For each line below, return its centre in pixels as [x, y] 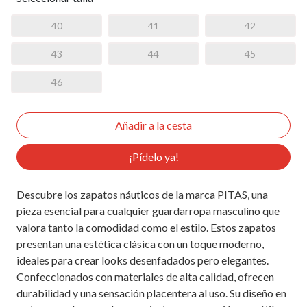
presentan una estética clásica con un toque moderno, [140, 243]
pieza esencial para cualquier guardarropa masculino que [148, 210]
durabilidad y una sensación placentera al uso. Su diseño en [151, 293]
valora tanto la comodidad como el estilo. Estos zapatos [146, 227]
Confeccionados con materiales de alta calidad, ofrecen [145, 276]
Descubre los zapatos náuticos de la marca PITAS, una [142, 194]
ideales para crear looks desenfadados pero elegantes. [143, 260]
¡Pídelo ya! [153, 156]
